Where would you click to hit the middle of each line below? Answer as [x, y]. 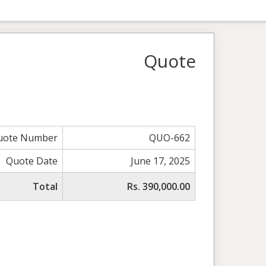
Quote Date [32, 161]
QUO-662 [170, 138]
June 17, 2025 [161, 161]
